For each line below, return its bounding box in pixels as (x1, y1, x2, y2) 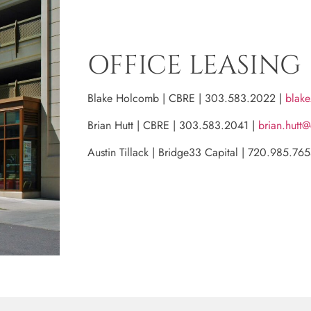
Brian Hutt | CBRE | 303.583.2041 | (87, 117, 258, 134)
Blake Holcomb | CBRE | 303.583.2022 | (87, 90, 285, 107)
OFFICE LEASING (87, 48, 301, 84)
